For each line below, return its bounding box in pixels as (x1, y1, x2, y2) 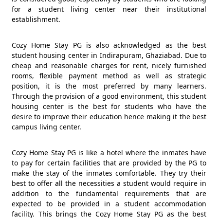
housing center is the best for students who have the (12, 102, 206, 111)
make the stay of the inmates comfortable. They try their (12, 168, 206, 178)
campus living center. (12, 122, 81, 132)
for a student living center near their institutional (12, 4, 206, 14)
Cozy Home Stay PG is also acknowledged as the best (12, 40, 206, 50)
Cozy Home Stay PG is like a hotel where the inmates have (12, 148, 206, 158)
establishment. (12, 15, 60, 24)
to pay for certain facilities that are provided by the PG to (12, 158, 206, 168)
